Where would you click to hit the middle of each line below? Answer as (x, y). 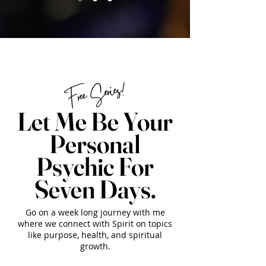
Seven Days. (95, 189)
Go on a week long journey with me (95, 212)
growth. (95, 246)
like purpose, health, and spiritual (95, 235)
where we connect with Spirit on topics (95, 224)
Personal (95, 144)
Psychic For (95, 167)
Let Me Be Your (95, 121)
